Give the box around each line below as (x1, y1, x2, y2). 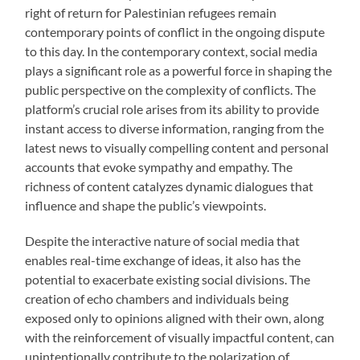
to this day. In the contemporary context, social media (25, 43, 318, 59)
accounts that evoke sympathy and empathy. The (25, 159, 293, 175)
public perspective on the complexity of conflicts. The (25, 82, 317, 98)
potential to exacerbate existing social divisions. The (25, 272, 311, 288)
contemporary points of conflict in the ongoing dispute (25, 24, 325, 40)
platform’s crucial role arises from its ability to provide (25, 101, 320, 117)
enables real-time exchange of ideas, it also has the (25, 252, 301, 268)
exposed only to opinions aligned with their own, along (25, 310, 325, 326)
